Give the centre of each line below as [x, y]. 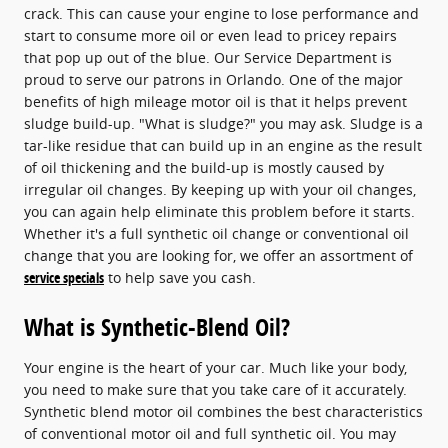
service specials [64, 277]
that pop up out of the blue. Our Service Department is [208, 57]
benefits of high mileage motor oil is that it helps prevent [215, 101]
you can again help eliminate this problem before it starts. [219, 211]
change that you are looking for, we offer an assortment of [218, 255]
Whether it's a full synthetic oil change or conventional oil [216, 233]
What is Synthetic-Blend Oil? [157, 326]
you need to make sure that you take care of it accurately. [215, 389]
